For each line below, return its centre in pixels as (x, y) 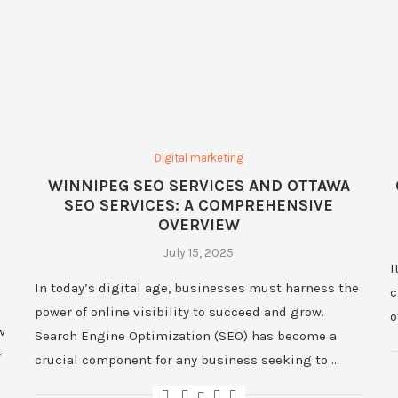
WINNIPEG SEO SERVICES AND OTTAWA (199, 186)
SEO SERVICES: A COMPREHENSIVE (199, 206)
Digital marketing (199, 158)
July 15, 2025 (199, 253)
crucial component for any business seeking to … (187, 360)
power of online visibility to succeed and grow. (180, 312)
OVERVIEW (199, 225)
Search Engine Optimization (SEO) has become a (186, 336)
